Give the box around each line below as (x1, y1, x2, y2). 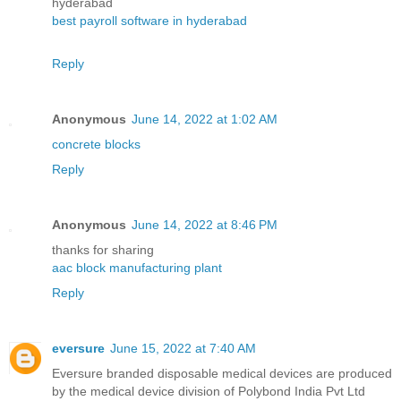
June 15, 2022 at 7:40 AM (110, 341, 256, 356)
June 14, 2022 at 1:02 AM (132, 112, 277, 127)
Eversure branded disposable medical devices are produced (52, 366, 392, 381)
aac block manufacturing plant (52, 260, 222, 276)
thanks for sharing (52, 243, 154, 258)
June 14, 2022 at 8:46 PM (132, 218, 277, 233)
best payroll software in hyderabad (52, 13, 247, 29)
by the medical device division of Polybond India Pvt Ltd (52, 384, 365, 399)
